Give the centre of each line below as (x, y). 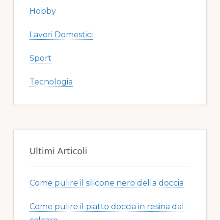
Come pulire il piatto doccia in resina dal (107, 207)
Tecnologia (51, 82)
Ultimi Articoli (58, 151)
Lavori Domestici (61, 35)
